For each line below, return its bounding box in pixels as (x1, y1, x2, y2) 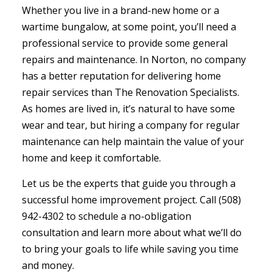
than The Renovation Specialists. (88, 86, 239, 100)
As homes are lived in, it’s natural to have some (21, 102, 235, 116)
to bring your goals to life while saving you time (21, 242, 239, 256)
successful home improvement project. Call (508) (21, 193, 241, 207)
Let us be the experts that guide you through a (21, 177, 236, 191)
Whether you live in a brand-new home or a (21, 4, 219, 18)
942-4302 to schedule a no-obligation (21, 209, 191, 223)
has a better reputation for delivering (21, 69, 195, 83)
